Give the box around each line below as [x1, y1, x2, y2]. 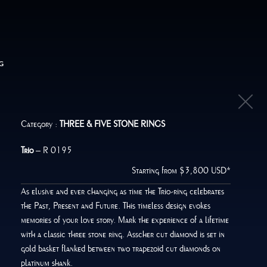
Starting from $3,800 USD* [132, 166, 231, 175]
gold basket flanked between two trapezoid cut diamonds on [21, 244, 221, 253]
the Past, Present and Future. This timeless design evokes [21, 201, 211, 210]
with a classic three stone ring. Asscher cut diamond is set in [21, 229, 225, 239]
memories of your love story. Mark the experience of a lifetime [21, 215, 229, 225]
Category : [21, 119, 60, 129]
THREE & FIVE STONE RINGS [60, 119, 166, 129]
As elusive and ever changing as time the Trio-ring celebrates [21, 187, 225, 196]
